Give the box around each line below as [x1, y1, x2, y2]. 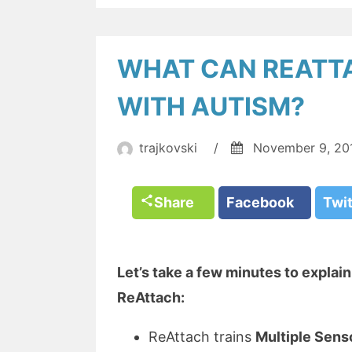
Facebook [226, 194, 303, 211]
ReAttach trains [148, 328, 255, 345]
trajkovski [139, 140, 197, 156]
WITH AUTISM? [117, 91, 305, 122]
